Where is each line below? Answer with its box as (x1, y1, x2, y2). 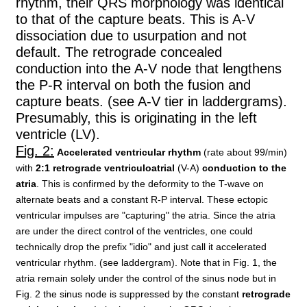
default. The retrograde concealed (16, 44, 222, 60)
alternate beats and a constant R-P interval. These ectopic (16, 193, 268, 205)
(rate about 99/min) (201, 146, 287, 158)
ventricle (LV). (16, 126, 100, 142)
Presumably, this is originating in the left (16, 110, 257, 125)
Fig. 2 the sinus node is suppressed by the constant (16, 288, 242, 299)
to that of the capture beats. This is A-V (16, 11, 255, 27)
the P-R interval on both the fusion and (16, 77, 251, 93)
